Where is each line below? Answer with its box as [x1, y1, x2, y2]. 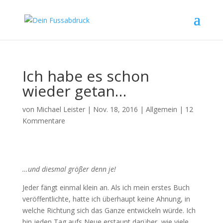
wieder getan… [22, 81, 126, 101]
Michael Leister [36, 105, 85, 114]
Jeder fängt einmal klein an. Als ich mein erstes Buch [22, 183, 190, 192]
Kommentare [22, 116, 65, 125]
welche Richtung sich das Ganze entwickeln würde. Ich [22, 206, 196, 215]
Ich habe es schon [22, 66, 149, 86]
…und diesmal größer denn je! [22, 164, 116, 174]
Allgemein [145, 105, 177, 114]
